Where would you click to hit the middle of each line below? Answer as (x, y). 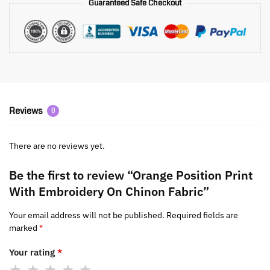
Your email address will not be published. (87, 215)
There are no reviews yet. (57, 146)
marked (24, 228)
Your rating (33, 253)
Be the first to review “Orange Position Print (131, 175)
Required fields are (202, 215)
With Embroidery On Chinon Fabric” (109, 191)
